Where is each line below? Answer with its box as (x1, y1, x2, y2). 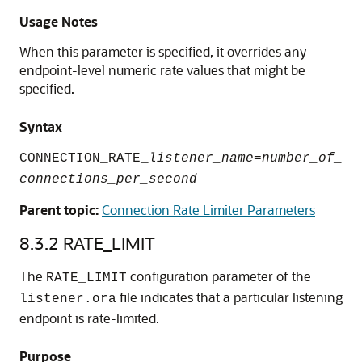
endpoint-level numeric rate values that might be (19, 61, 305, 78)
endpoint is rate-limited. (19, 309, 159, 326)
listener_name (149, 151, 254, 166)
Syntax (19, 118, 62, 135)
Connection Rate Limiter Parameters (102, 201, 315, 218)
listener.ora (19, 292, 116, 306)
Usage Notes (19, 13, 98, 30)
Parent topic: (19, 201, 99, 218)
